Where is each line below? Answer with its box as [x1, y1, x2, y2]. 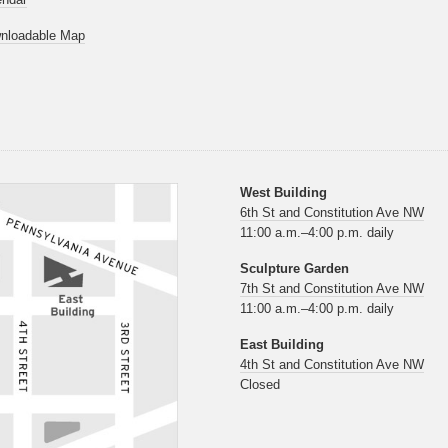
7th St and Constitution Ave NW [240, 281, 424, 297]
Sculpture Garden [240, 261, 349, 277]
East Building [240, 337, 324, 353]
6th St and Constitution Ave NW [240, 205, 424, 221]
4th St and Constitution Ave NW [240, 357, 424, 373]
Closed [240, 377, 280, 393]
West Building [240, 185, 327, 201]
